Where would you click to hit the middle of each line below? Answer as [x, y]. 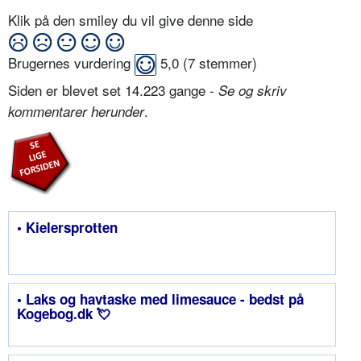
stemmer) [226, 63]
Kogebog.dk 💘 [64, 314]
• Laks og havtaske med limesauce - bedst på [160, 299]
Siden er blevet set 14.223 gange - [113, 90]
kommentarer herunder [76, 112]
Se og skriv [253, 91]
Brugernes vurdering [71, 63]
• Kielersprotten [67, 228]
